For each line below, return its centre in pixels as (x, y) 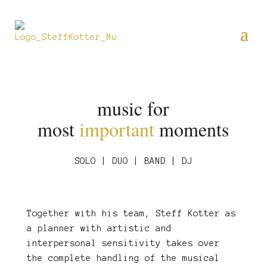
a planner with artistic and (99, 228)
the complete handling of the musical (123, 258)
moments (194, 129)
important (119, 129)
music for (133, 108)
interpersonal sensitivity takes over (123, 243)
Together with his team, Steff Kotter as (131, 213)
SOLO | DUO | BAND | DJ (133, 161)
